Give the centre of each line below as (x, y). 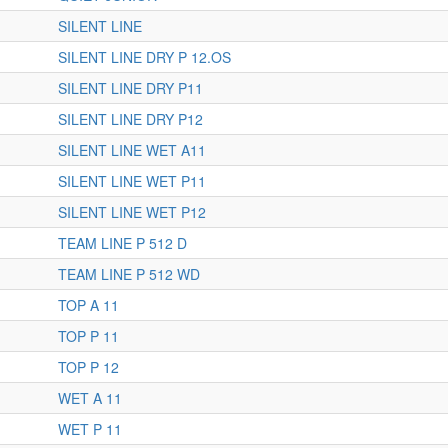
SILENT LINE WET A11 (132, 150)
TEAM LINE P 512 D (122, 243)
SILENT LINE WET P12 (132, 212)
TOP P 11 (88, 336)
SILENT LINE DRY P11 (130, 88)
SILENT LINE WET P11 (132, 181)
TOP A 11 (88, 305)
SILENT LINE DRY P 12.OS (144, 57)
